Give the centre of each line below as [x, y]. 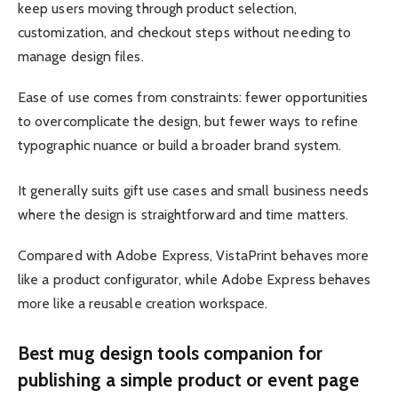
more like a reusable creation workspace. [143, 303]
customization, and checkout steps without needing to [185, 32]
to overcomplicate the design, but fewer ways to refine [188, 121]
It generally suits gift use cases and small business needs [193, 190]
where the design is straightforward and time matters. [183, 214]
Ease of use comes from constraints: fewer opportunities [193, 97]
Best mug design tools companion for [170, 353]
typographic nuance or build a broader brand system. [180, 145]
